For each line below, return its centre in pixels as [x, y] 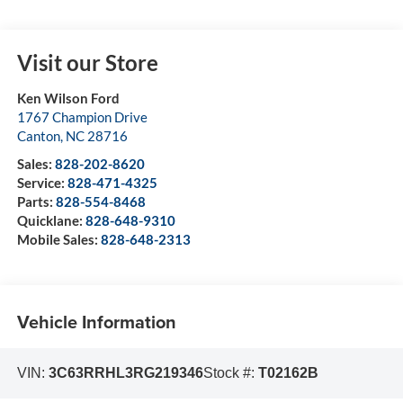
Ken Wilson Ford [68, 99]
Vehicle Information [96, 321]
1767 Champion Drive [82, 117]
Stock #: [230, 373]
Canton [38, 136]
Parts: [36, 202]
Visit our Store [87, 63]
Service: [42, 183]
